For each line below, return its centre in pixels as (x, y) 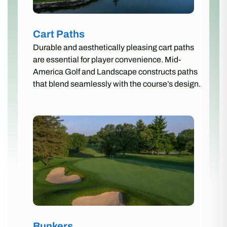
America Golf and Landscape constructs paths (115, 71)
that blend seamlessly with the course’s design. (117, 84)
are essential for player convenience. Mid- (107, 59)
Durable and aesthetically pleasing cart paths (113, 47)
